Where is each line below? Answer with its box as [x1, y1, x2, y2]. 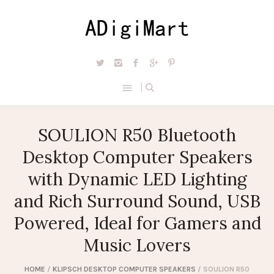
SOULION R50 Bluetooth [38, 124, 236, 147]
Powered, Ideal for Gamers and [13, 212, 261, 235]
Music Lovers [83, 234, 191, 257]
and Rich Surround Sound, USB [13, 190, 261, 213]
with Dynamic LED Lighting [27, 168, 247, 191]
